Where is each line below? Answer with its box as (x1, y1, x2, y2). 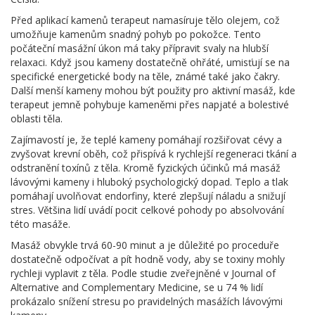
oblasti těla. (11, 112, 63, 126)
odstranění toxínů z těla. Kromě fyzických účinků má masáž (11, 161, 281, 175)
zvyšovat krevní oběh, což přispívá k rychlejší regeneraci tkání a (11, 147, 297, 161)
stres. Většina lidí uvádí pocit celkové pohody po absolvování (11, 203, 284, 217)
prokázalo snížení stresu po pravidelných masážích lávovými (11, 295, 283, 309)
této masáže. (11, 217, 70, 231)
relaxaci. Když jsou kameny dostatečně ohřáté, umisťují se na (11, 56, 290, 70)
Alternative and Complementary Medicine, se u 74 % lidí (11, 281, 263, 295)
